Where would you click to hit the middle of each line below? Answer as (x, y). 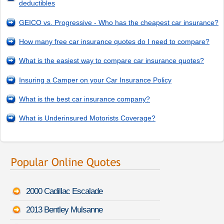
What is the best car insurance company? (84, 99)
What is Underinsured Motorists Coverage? (87, 118)
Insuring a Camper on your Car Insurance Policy (95, 80)
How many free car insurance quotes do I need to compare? (114, 41)
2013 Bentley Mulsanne (64, 209)
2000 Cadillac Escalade (64, 191)
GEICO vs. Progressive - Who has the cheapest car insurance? (118, 22)
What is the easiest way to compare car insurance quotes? (111, 61)
